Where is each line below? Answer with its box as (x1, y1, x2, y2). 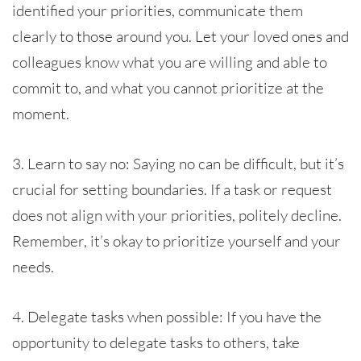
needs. (12, 256, 54, 276)
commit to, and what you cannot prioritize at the (12, 77, 324, 98)
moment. (12, 103, 69, 123)
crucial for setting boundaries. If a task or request (12, 179, 332, 199)
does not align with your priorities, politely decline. (12, 205, 342, 225)
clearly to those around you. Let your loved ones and (12, 26, 349, 46)
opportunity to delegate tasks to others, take (12, 332, 300, 352)
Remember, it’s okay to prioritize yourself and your (12, 230, 341, 251)
